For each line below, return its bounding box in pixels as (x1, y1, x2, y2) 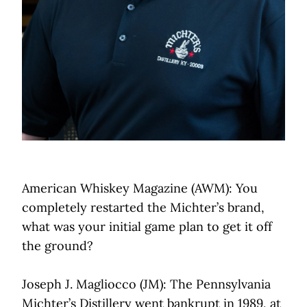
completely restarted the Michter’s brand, (22, 199, 265, 216)
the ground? (22, 238, 97, 254)
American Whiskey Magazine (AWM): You (22, 180, 258, 197)
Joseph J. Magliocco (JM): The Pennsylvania (22, 276, 271, 293)
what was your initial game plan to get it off (22, 219, 272, 235)
